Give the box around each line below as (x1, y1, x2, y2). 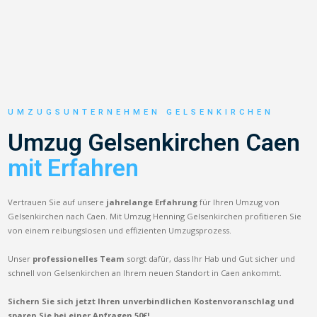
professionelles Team (33, 253, 125, 264)
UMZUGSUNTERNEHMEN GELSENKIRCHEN (8, 107, 275, 117)
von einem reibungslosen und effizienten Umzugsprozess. (8, 224, 232, 236)
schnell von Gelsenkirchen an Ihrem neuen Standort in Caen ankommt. (8, 267, 282, 278)
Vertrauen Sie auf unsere (8, 196, 107, 207)
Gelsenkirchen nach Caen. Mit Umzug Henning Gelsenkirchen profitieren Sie (8, 210, 302, 221)
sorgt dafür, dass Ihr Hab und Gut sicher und (125, 253, 296, 264)
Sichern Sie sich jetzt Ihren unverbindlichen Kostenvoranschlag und (8, 295, 295, 306)
